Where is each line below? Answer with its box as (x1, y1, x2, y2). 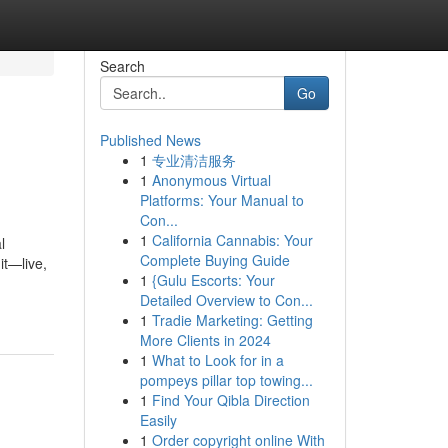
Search (99, 56, 145, 76)
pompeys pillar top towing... (139, 370, 313, 390)
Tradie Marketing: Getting (151, 310, 313, 330)
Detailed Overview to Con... (139, 290, 313, 310)
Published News (99, 130, 201, 150)
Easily (139, 410, 177, 430)
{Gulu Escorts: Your (151, 270, 275, 290)
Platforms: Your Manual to (139, 190, 304, 210)
